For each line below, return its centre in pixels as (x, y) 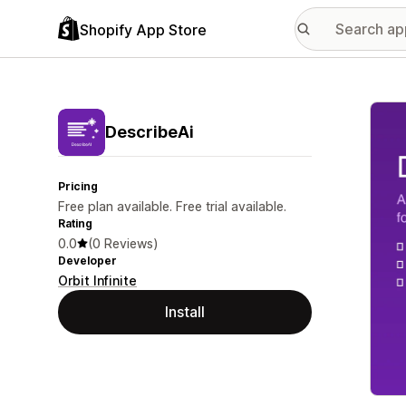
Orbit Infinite (97, 280)
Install (185, 312)
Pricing (78, 186)
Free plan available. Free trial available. (172, 206)
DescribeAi (150, 132)
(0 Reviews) (123, 243)
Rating (75, 223)
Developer (87, 261)
